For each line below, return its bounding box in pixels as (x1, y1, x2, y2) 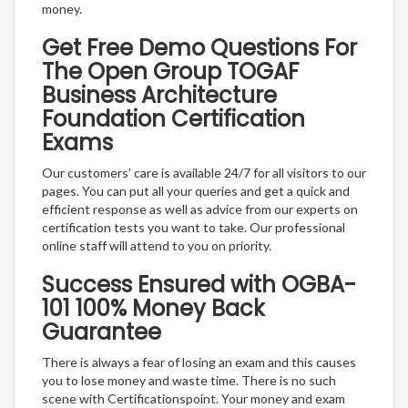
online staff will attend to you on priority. (42, 238, 271, 254)
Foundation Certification (42, 104, 305, 135)
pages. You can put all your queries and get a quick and (42, 183, 350, 199)
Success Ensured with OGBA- (42, 270, 356, 301)
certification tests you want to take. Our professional (42, 219, 345, 236)
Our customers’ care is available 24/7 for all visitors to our (42, 165, 366, 181)
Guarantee (42, 317, 161, 348)
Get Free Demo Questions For (42, 33, 357, 64)
